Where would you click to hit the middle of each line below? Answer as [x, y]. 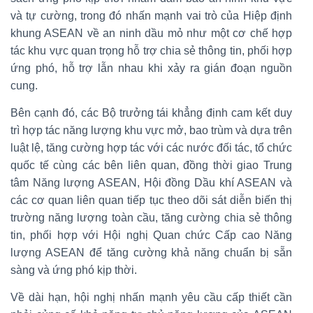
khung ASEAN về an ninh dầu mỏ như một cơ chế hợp [151, 33]
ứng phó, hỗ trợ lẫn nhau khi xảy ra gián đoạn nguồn [151, 68]
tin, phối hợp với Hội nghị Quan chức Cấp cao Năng [151, 235]
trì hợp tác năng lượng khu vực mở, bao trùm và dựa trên [151, 130]
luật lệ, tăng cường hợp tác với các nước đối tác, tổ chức [151, 147]
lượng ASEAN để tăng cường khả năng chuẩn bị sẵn [151, 252]
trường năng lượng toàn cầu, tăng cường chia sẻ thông [151, 217]
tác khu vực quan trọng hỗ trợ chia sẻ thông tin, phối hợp [151, 50]
